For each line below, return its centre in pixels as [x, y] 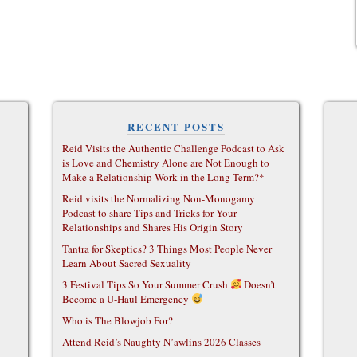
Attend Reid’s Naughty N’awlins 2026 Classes [161, 342]
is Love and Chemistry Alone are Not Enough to [165, 163]
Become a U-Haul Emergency [126, 299]
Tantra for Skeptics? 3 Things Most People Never [167, 249]
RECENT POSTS [176, 127]
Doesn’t [259, 285]
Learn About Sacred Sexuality [126, 263]
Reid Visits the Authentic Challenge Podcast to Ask [173, 149]
